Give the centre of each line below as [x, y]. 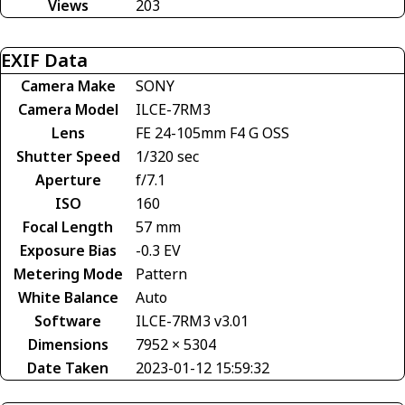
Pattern [161, 273]
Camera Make [68, 85]
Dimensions [68, 344]
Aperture [68, 179]
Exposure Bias [68, 250]
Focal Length [68, 226]
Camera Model [68, 109]
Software [68, 320]
